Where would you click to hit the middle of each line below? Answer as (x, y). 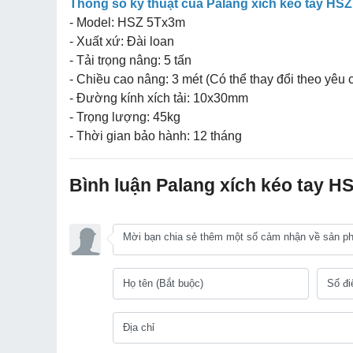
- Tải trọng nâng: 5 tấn (130, 60)
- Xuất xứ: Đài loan (122, 41)
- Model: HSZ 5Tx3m (127, 22)
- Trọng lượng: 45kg (125, 117)
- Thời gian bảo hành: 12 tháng (156, 136)
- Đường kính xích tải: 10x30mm (159, 98)
